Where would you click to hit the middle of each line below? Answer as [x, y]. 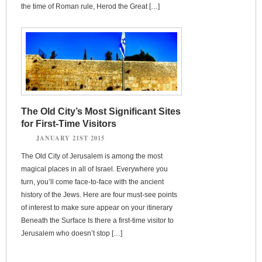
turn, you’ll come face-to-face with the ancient [92, 182]
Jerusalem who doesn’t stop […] [72, 233]
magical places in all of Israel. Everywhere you [94, 169]
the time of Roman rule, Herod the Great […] [90, 6]
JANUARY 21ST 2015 [70, 138]
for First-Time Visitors [69, 123]
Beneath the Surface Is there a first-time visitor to [97, 220]
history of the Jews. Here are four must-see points [99, 194]
